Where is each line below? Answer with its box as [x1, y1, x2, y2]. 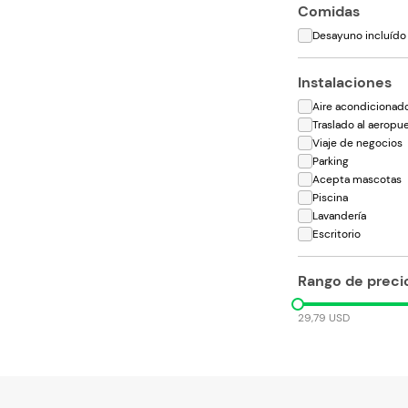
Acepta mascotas [312, 171, 403, 187]
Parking [312, 153, 350, 168]
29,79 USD [298, 310, 351, 325]
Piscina [312, 189, 349, 205]
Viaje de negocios [312, 135, 403, 150]
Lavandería [312, 208, 367, 223]
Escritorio [312, 226, 362, 241]
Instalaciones [298, 72, 393, 92]
